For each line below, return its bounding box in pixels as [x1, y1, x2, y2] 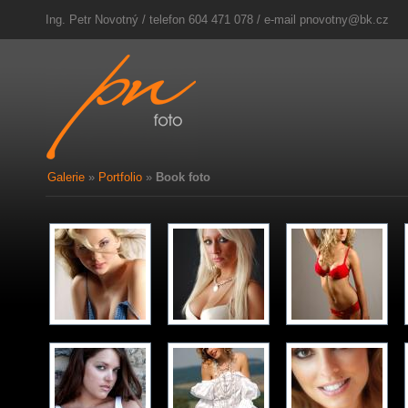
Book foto [156, 170, 210, 184]
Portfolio [98, 170, 142, 184]
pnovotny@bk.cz [300, 13, 389, 26]
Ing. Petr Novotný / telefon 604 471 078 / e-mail [46, 13, 300, 26]
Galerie [47, 170, 85, 184]
